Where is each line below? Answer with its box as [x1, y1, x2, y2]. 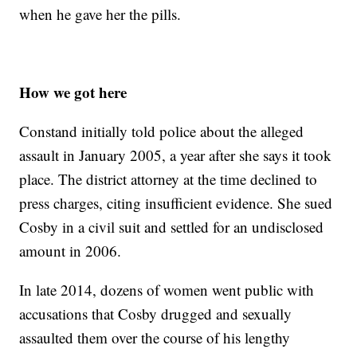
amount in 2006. [19, 241, 122, 261]
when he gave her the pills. [19, 4, 182, 25]
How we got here [19, 81, 127, 104]
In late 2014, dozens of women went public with [19, 280, 315, 300]
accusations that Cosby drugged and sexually [19, 304, 292, 324]
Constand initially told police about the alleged [19, 121, 304, 142]
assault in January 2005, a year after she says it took [19, 145, 332, 166]
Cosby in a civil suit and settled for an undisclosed [19, 217, 324, 237]
